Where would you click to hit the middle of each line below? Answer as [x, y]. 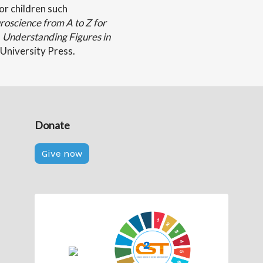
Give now [62, 153]
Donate [52, 125]
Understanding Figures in [56, 37]
